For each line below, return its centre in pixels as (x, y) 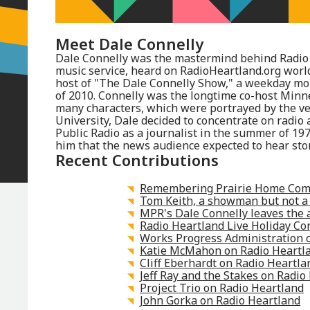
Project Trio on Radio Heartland (221, 288)
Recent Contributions (137, 160)
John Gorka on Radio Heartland (220, 301)
